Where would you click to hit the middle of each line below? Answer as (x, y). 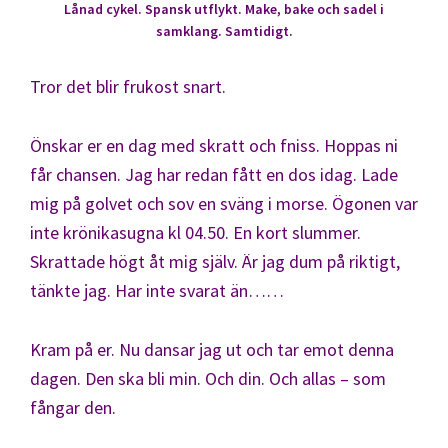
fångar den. (73, 407)
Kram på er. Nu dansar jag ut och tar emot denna (212, 349)
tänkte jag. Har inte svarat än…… (157, 290)
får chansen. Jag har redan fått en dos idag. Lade (214, 174)
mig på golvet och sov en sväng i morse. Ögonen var (224, 203)
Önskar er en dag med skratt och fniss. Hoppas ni (214, 145)
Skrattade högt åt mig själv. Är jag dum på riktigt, (215, 261)
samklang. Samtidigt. (224, 30)
